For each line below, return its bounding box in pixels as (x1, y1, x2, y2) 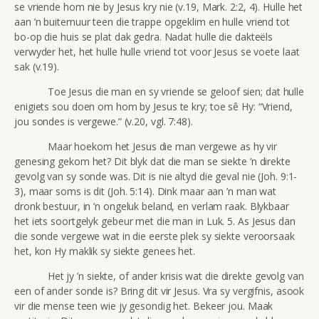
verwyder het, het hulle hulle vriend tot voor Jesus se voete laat (14, 44, 300, 58)
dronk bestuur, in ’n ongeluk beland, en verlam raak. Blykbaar (14, 199, 289, 213)
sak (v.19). (14, 59, 59, 73)
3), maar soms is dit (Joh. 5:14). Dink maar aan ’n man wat (14, 184, 277, 198)
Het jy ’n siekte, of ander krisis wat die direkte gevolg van (14, 268, 304, 283)
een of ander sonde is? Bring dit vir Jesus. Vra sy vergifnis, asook (14, 283, 305, 298)
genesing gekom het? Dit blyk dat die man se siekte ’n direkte (14, 154, 291, 168)
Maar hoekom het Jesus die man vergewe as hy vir (14, 139, 278, 153)
